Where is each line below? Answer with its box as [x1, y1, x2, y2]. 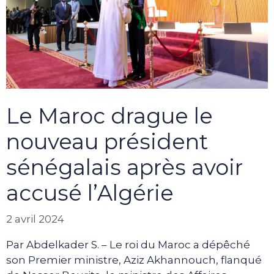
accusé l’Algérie [6, 180, 174, 207]
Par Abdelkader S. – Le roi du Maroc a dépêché [6, 238, 250, 251]
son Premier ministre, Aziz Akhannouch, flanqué [6, 253, 262, 266]
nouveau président [6, 128, 208, 155]
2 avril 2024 [6, 212, 64, 225]
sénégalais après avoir [6, 154, 243, 181]
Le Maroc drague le [6, 103, 213, 130]
